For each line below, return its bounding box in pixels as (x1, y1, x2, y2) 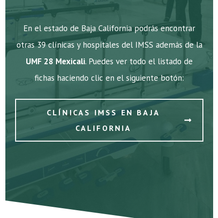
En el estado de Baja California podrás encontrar (23, 23, 195, 34)
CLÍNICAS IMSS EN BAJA (46, 107, 161, 117)
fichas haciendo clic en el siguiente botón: (35, 73, 184, 84)
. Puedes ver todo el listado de (85, 56, 193, 67)
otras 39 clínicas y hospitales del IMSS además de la (16, 39, 202, 51)
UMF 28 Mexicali (26, 56, 85, 67)
